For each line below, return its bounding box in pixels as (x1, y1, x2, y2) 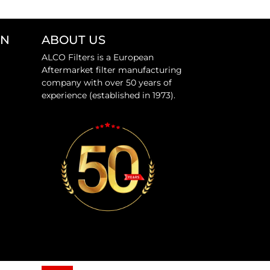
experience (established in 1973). (42, 89, 175, 101)
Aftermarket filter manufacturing (42, 64, 182, 75)
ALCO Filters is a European (42, 51, 154, 63)
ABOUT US (42, 32, 105, 47)
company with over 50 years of (42, 77, 172, 88)
